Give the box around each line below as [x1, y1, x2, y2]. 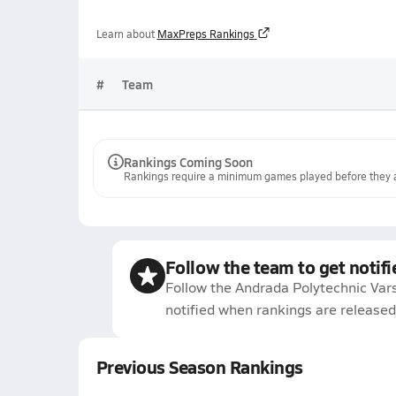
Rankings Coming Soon [123, 153, 253, 171]
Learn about [95, 27, 155, 41]
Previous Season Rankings [95, 354, 303, 379]
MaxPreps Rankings [156, 27, 255, 41]
